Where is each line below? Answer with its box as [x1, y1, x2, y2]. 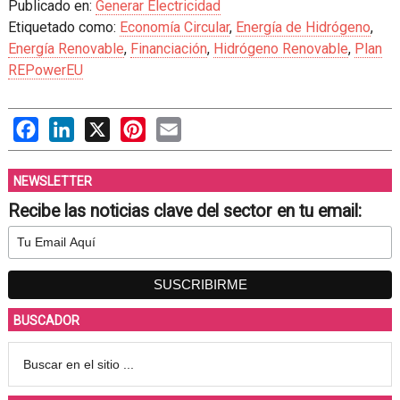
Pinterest [145, 116, 204, 134]
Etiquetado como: [7, 18, 120, 36]
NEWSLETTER [12, 173, 92, 188]
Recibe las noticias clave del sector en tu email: [7, 200, 362, 221]
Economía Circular [119, 18, 229, 36]
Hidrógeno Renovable [212, 39, 348, 57]
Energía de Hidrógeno [235, 18, 371, 36]
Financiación [129, 39, 207, 57]
